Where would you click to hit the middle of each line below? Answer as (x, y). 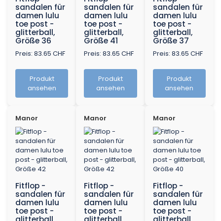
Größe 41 (101, 41)
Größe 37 (171, 41)
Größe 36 (33, 41)
